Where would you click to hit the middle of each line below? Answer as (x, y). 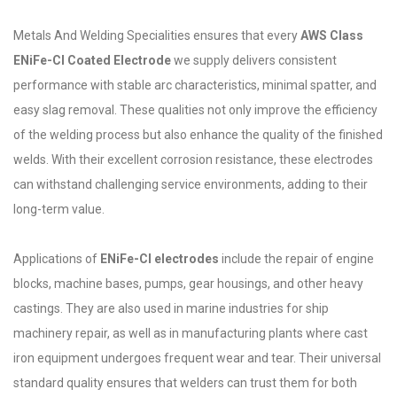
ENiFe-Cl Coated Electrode (92, 60)
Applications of (57, 259)
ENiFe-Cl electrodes (160, 259)
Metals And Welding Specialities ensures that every (157, 35)
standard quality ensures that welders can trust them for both (185, 383)
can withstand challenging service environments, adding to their (191, 184)
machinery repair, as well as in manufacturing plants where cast (191, 333)
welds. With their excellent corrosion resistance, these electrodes (193, 160)
